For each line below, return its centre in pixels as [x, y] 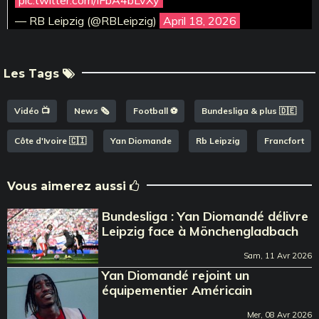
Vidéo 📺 [32, 110]
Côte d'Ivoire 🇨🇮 [50, 140]
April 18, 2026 [200, 20]
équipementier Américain [177, 290]
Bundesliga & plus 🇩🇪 [249, 110]
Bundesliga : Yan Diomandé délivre [205, 216]
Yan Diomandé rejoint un [176, 275]
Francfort [284, 140]
